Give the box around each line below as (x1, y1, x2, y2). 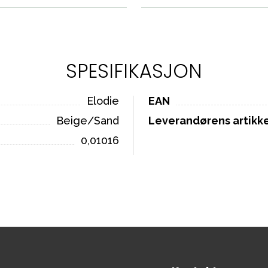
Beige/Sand (56, 114, 119, 127)
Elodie (87, 95, 119, 107)
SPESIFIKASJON (66, 57, 202, 84)
